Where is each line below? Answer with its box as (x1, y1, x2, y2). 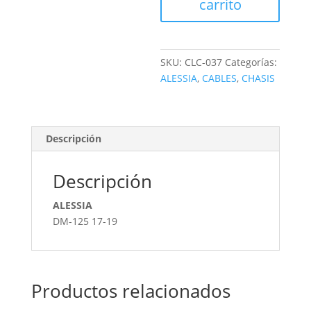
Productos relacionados (31, 278, 230, 303)
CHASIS (242, 72, 276, 85)
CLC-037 (185, 56, 223, 69)
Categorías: (225, 56, 278, 69)
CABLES (202, 72, 237, 85)
